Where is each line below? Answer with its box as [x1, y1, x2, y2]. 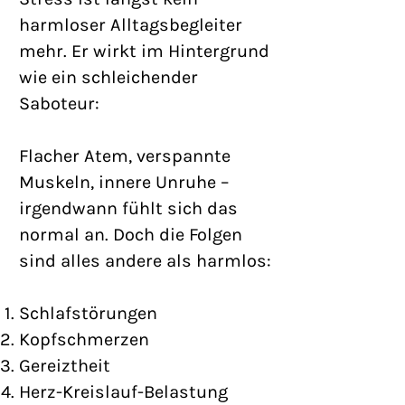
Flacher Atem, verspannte [19, 146, 231, 166]
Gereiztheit [19, 355, 110, 376]
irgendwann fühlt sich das [19, 198, 238, 219]
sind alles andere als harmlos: [19, 250, 271, 271]
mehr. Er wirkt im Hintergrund [19, 41, 269, 61]
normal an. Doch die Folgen [19, 224, 242, 245]
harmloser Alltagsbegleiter [19, 14, 242, 35]
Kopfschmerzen [19, 329, 149, 350]
